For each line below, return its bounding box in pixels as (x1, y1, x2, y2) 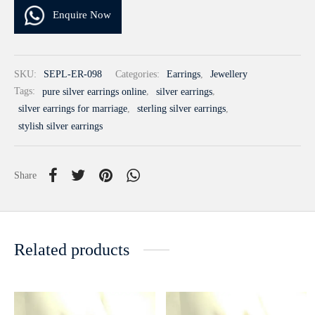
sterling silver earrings (137, 103, 226, 115)
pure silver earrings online (42, 86, 146, 97)
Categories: (115, 69, 162, 79)
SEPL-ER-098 (44, 69, 102, 79)
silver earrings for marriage (18, 103, 127, 115)
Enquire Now (53, 9, 111, 21)
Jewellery (210, 69, 247, 79)
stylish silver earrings (18, 121, 103, 132)
